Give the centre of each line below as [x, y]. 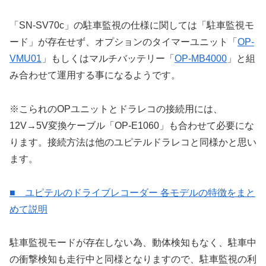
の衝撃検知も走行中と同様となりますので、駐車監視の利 [133, 259]
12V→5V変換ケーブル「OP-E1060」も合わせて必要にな [132, 125]
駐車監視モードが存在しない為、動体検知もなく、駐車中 [133, 243]
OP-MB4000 [201, 58]
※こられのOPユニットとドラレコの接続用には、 [116, 109]
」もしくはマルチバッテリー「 [108, 58]
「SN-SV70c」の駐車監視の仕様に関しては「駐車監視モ [132, 25]
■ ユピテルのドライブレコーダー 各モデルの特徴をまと [132, 192]
